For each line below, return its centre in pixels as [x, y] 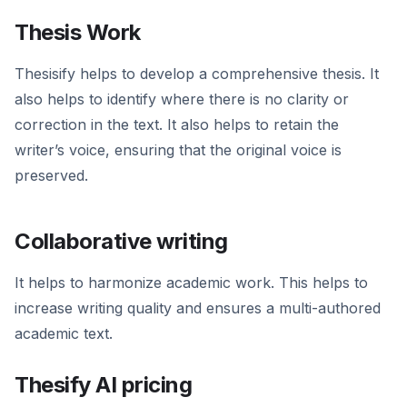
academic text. [64, 334]
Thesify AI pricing [104, 385]
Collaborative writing [121, 242]
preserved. [51, 176]
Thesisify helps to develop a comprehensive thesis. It [197, 74]
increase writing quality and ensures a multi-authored [198, 308]
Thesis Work [78, 33]
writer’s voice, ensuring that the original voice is [178, 150]
